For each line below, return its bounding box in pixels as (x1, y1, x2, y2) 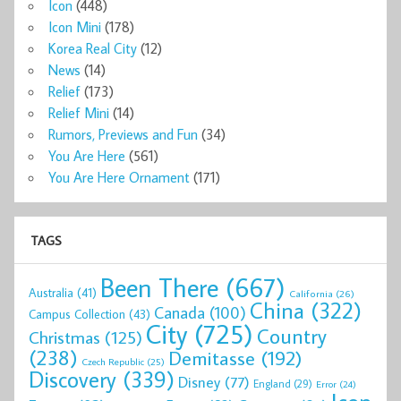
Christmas (29, 326, 100, 349)
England (253, 377, 291, 391)
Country (257, 322, 327, 350)
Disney (178, 371, 220, 393)
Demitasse (168, 345, 255, 371)
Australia (29, 285, 73, 302)
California (289, 286, 333, 301)
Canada (154, 302, 205, 324)
